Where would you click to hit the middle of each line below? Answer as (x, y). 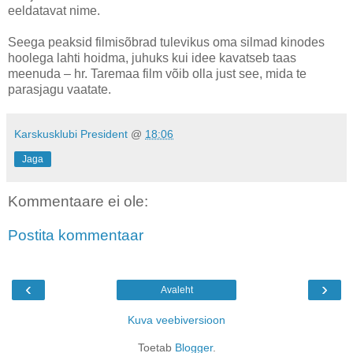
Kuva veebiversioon (176, 320)
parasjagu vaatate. (59, 89)
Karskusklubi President (71, 134)
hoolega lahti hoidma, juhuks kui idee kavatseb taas (152, 58)
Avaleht (176, 290)
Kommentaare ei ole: (78, 201)
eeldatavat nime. (54, 10)
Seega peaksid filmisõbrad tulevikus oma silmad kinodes (166, 42)
